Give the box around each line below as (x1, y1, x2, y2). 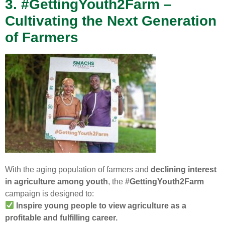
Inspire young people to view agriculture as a (16, 201, 187, 210)
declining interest (151, 165, 216, 174)
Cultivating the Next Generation (5, 13, 216, 29)
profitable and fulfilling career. (5, 213, 118, 222)
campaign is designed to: (5, 189, 94, 198)
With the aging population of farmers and (5, 165, 151, 174)
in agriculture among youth (5, 177, 108, 186)
